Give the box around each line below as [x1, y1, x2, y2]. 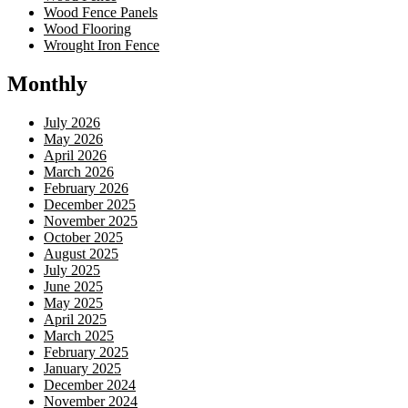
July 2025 [44, 261, 100, 278]
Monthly [7, 71, 87, 96]
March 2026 [44, 163, 114, 179]
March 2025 [44, 327, 114, 343]
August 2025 [44, 245, 118, 261]
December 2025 [44, 196, 136, 212]
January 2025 [44, 360, 121, 376]
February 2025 [44, 343, 128, 360]
